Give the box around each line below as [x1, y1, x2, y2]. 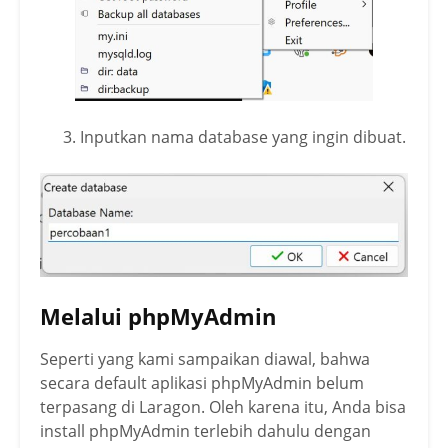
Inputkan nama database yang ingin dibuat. [80, 125, 406, 148]
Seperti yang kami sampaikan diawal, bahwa [40, 347, 370, 370]
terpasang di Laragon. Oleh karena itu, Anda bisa [40, 395, 406, 418]
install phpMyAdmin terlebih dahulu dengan [40, 419, 371, 442]
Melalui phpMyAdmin [40, 300, 276, 331]
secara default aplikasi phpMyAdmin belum [40, 371, 364, 394]
